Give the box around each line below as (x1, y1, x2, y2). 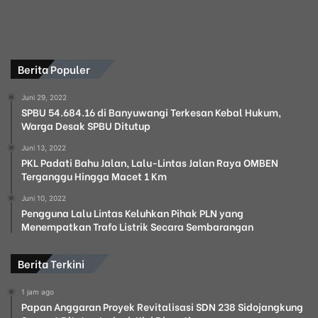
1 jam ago (21, 287, 54, 296)
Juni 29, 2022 (21, 92, 67, 102)
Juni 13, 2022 (21, 143, 66, 152)
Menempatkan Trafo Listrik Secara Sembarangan (21, 218, 253, 234)
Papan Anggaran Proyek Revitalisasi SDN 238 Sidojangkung (21, 298, 303, 314)
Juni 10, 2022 (21, 193, 66, 202)
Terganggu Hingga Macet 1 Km (21, 168, 167, 183)
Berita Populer (18, 60, 90, 77)
